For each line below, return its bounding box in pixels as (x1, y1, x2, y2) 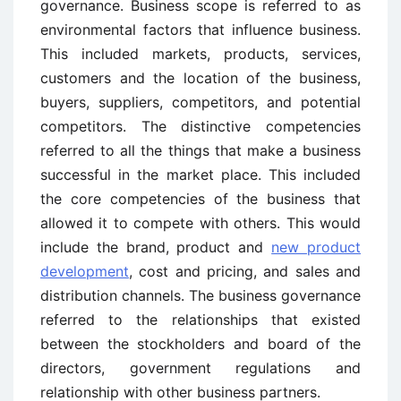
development (40, 262, 129, 280)
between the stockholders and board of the (40, 335, 361, 353)
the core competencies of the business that (40, 190, 361, 208)
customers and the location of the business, (40, 69, 361, 87)
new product (271, 238, 362, 256)
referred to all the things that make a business (40, 141, 361, 159)
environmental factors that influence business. (40, 21, 361, 38)
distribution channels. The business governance (40, 286, 361, 304)
